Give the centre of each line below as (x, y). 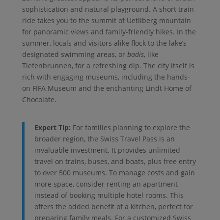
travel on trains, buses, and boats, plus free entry (115, 162)
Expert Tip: (52, 128)
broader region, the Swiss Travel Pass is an (104, 139)
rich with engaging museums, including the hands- (106, 77)
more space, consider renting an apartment (106, 184)
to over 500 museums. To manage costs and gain (114, 173)
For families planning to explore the (130, 128)
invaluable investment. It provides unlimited (107, 150)
